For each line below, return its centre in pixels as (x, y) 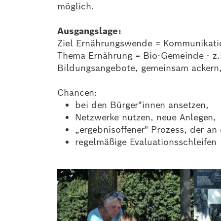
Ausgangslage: (89, 31)
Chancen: (77, 93)
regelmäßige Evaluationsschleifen (146, 142)
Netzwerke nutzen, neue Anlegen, (145, 117)
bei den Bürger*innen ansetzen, (142, 105)
